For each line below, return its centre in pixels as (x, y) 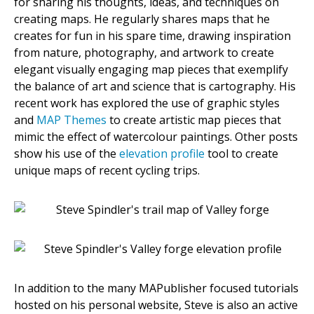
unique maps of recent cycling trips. (107, 171)
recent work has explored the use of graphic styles (147, 103)
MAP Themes (71, 120)
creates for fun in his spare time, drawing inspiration (152, 36)
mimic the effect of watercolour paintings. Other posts (156, 137)
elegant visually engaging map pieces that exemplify (151, 70)
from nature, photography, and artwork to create (144, 53)
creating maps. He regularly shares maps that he (142, 19)
